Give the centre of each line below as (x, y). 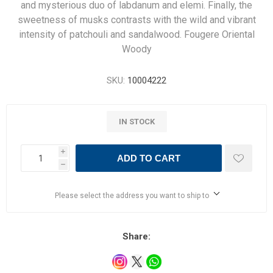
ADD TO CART (149, 158)
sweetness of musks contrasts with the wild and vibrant (136, 20)
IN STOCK (136, 122)
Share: (136, 236)
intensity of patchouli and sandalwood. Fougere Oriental (136, 34)
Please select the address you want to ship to (132, 196)
